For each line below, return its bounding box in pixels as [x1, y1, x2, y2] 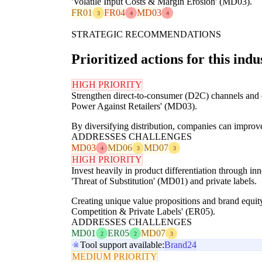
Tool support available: [80, 240, 164, 250]
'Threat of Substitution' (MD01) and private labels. [71, 176, 257, 187]
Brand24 [164, 240, 196, 250]
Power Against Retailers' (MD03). [71, 101, 197, 112]
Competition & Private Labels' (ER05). [71, 206, 215, 217]
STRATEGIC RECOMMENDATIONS [71, 29, 221, 40]
